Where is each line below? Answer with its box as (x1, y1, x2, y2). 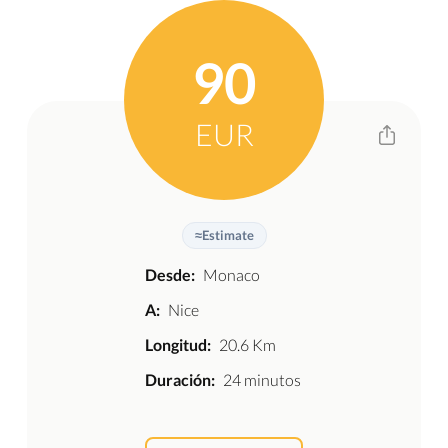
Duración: (145, 370, 215, 389)
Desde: (145, 265, 195, 284)
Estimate (201, 227, 254, 243)
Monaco (203, 265, 260, 284)
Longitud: (145, 335, 211, 354)
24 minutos (223, 370, 301, 389)
